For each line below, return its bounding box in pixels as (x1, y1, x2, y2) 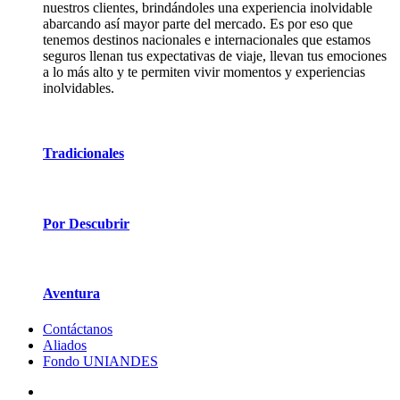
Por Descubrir (43, 215, 129, 231)
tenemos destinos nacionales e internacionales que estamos (43, 32, 371, 47)
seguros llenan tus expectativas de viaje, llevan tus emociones (43, 48, 387, 63)
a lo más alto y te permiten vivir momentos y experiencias (43, 64, 365, 79)
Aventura (43, 286, 100, 302)
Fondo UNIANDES (43, 353, 158, 369)
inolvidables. (43, 80, 114, 96)
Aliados (43, 337, 87, 353)
